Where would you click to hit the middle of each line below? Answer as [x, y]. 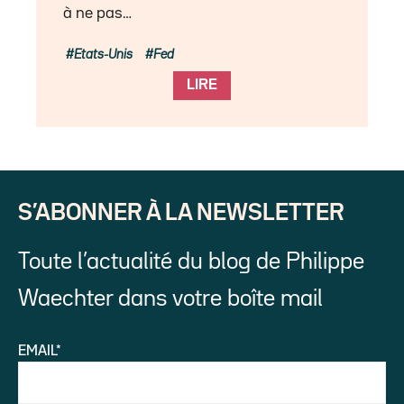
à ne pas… [98, 13]
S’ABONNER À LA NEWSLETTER [181, 213]
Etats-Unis [104, 54]
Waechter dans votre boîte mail [170, 298]
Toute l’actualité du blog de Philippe [191, 262]
